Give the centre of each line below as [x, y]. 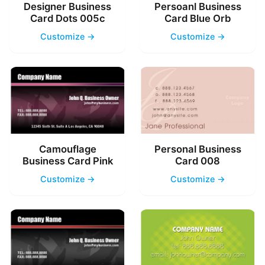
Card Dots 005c [67, 19]
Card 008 [198, 161]
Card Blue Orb [198, 19]
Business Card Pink [67, 161]
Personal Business [198, 149]
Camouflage [67, 149]
